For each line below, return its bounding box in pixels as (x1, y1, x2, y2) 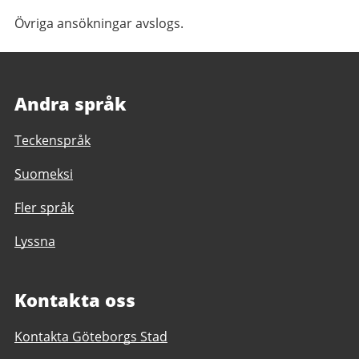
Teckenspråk (14, 131, 91, 149)
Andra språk (14, 91, 127, 115)
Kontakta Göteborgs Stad (14, 327, 167, 345)
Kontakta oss (14, 287, 135, 312)
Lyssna (14, 232, 55, 250)
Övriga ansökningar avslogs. (14, 14, 184, 32)
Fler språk (14, 198, 74, 216)
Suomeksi (14, 164, 73, 183)
